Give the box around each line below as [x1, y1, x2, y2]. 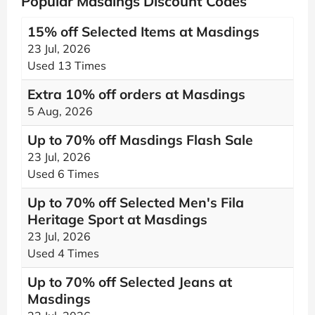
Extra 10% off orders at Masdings [27, 86, 245, 103]
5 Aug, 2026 [27, 104, 93, 118]
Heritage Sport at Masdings [27, 211, 207, 228]
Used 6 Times [27, 167, 99, 181]
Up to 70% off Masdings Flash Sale [27, 131, 253, 148]
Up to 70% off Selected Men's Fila [27, 194, 244, 211]
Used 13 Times [27, 58, 106, 72]
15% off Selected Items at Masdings [27, 23, 259, 40]
